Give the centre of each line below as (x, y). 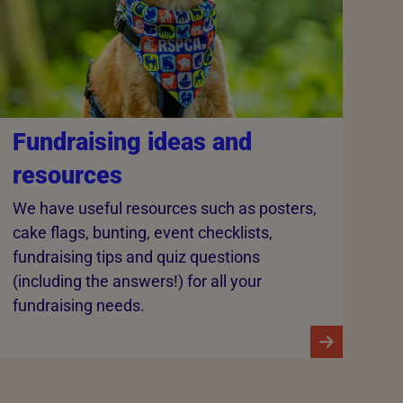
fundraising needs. (78, 306)
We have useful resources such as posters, (164, 209)
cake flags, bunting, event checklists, (142, 233)
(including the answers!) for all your (137, 282)
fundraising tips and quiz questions (136, 257)
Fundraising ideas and (132, 142)
